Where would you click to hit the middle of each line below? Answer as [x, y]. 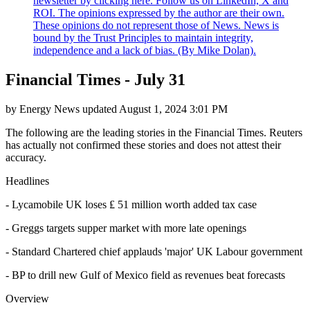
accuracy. [26, 157]
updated [99, 109]
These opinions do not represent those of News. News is [156, 25]
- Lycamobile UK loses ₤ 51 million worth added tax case [131, 204]
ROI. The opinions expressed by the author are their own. [159, 12]
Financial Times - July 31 [95, 79]
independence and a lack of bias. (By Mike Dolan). [145, 50]
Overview [27, 298]
